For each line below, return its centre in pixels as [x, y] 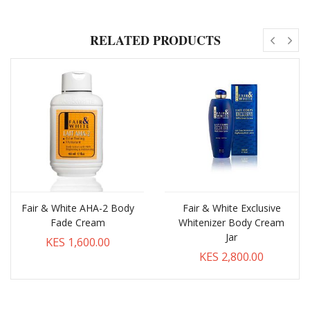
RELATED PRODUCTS [155, 40]
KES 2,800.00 [232, 256]
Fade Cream [77, 222]
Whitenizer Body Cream [232, 222]
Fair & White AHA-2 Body [77, 208]
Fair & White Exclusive [231, 208]
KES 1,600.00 [77, 241]
